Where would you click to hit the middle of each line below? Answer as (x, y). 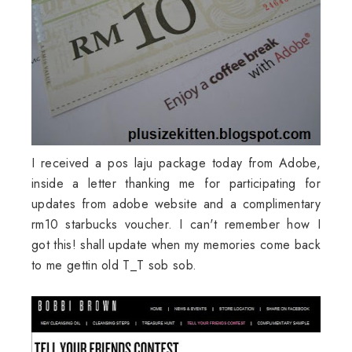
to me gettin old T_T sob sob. (114, 265)
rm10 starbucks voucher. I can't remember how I (176, 224)
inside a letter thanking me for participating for (176, 183)
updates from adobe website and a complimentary (176, 204)
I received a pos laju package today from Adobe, (176, 163)
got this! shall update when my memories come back (176, 245)
